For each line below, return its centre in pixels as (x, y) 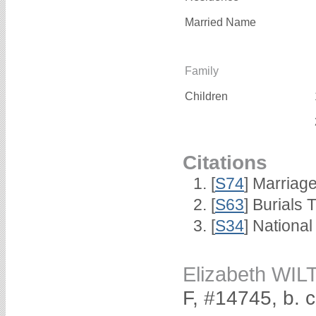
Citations (225, 162)
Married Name (220, 22)
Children (208, 96)
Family (202, 71)
